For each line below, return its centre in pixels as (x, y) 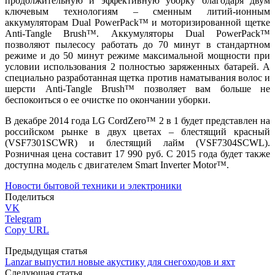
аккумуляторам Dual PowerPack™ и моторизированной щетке (137, 22)
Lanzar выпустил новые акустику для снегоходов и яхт (120, 261)
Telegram (23, 219)
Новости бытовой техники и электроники (93, 185)
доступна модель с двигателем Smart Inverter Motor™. (117, 165)
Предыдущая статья (46, 250)
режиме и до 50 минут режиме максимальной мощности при (137, 55)
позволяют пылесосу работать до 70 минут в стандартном (137, 44)
